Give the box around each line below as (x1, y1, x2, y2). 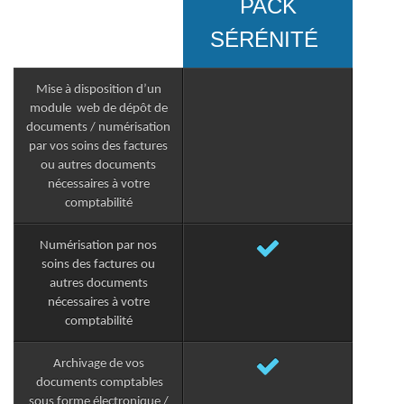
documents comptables (33, 376, 164, 390)
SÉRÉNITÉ (209, 27, 318, 52)
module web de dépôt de (29, 102, 168, 116)
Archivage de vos (52, 357, 144, 372)
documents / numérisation (26, 121, 171, 135)
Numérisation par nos (40, 239, 158, 253)
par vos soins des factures (29, 140, 169, 154)
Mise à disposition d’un (35, 83, 161, 97)
